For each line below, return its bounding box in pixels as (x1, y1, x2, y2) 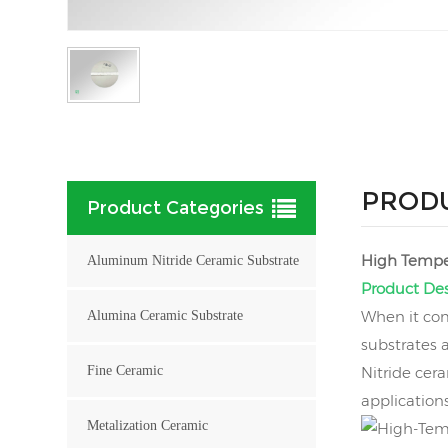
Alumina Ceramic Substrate (87, 307, 244, 323)
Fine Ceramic (87, 362, 164, 378)
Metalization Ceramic (87, 417, 209, 433)
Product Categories (87, 196, 265, 219)
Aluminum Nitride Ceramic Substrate (87, 252, 300, 268)
